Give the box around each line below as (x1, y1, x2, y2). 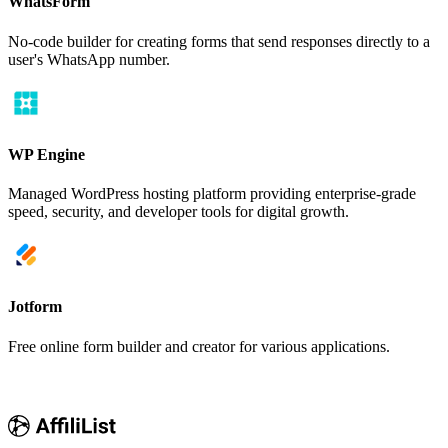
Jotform (8, 298, 62, 316)
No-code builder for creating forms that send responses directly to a (8, 32, 430, 50)
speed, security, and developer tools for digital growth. (8, 203, 349, 221)
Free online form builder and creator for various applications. (8, 337, 390, 355)
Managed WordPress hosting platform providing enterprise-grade (8, 185, 416, 203)
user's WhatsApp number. (8, 50, 170, 68)
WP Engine (8, 145, 85, 163)
